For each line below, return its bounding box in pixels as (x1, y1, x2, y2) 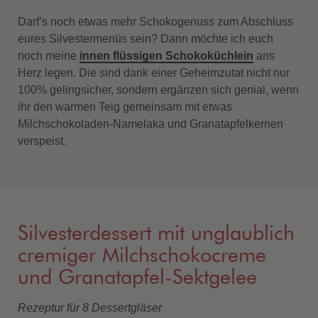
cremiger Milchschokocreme (18, 246, 266, 266)
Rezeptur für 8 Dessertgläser (18, 301, 162, 314)
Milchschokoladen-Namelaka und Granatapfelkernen (18, 117, 283, 130)
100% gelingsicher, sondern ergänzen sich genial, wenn (18, 83, 299, 96)
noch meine (18, 49, 79, 62)
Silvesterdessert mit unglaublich (18, 224, 295, 244)
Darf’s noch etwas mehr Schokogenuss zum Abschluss (18, 15, 293, 28)
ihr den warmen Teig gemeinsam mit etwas (18, 100, 232, 113)
